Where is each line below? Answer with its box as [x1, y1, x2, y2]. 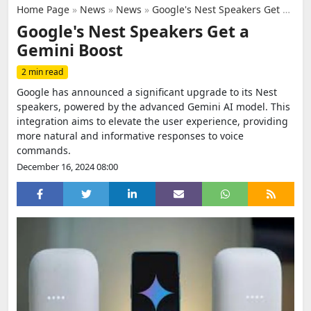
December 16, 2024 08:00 [17, 160, 118, 173]
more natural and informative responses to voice [17, 129, 244, 142]
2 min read [22, 66, 63, 78]
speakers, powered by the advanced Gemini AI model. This [17, 100, 290, 113]
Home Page [17, 3, 69, 16]
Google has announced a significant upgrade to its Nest [17, 85, 277, 99]
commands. [17, 144, 71, 157]
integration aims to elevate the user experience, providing [17, 115, 288, 128]
